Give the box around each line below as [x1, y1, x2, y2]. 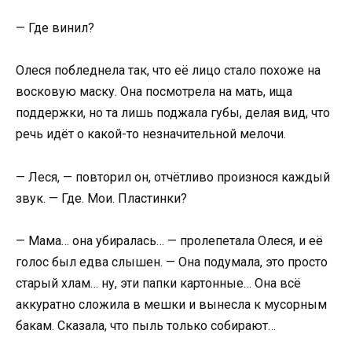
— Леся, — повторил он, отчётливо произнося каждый [16, 169, 330, 185]
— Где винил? [16, 20, 94, 36]
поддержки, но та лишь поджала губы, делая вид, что [16, 105, 330, 121]
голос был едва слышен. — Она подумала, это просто [16, 254, 328, 269]
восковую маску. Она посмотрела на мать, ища [16, 84, 292, 100]
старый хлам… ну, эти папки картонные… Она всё [16, 275, 301, 291]
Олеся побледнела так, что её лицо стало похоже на [16, 63, 321, 79]
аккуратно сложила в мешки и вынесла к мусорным [16, 296, 327, 312]
